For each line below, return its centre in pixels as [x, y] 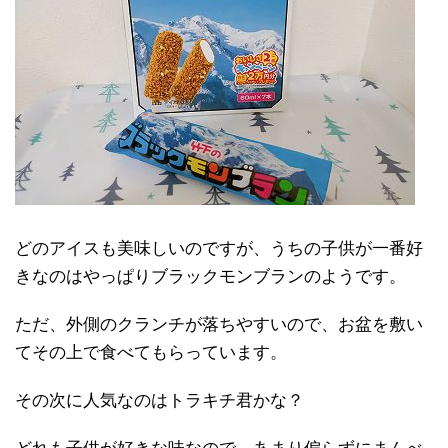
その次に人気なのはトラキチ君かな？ [159, 401]
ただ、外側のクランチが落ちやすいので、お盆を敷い [219, 325]
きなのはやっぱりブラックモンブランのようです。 [210, 277]
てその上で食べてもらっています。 [151, 353]
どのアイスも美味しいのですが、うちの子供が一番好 [219, 249]
